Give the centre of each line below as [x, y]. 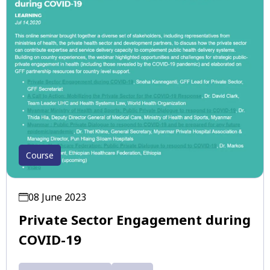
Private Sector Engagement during [135, 220]
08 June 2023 [57, 197]
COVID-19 [50, 240]
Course [40, 155]
